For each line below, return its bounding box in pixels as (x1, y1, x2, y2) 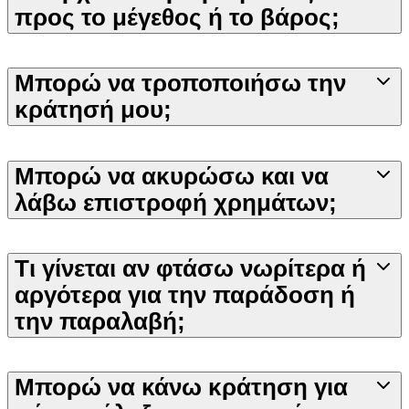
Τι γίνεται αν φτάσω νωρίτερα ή (15, 256, 366, 281)
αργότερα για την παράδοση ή (15, 282, 355, 308)
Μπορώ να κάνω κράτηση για (15, 374, 348, 401)
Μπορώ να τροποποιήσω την (15, 70, 346, 97)
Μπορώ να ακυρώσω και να (15, 163, 329, 189)
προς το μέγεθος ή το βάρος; (15, 4, 340, 30)
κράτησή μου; (15, 97, 172, 123)
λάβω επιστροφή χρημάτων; (15, 189, 337, 215)
